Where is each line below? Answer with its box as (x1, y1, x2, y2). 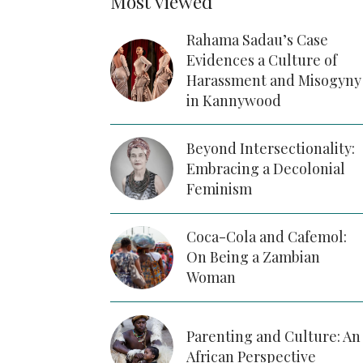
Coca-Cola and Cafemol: (186, 227, 347, 247)
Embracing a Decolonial (186, 158, 345, 178)
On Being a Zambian (186, 247, 320, 267)
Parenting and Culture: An (186, 326, 361, 346)
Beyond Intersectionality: (186, 138, 355, 158)
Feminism (186, 178, 255, 199)
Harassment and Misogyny (186, 70, 361, 91)
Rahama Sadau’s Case (186, 30, 328, 50)
